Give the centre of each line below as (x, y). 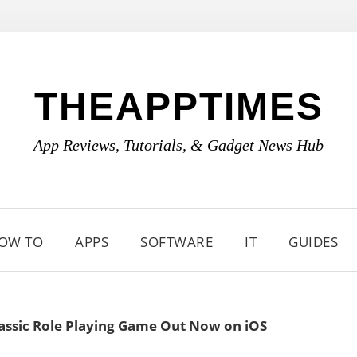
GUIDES (313, 242)
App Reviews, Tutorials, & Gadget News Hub (178, 145)
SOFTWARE (177, 242)
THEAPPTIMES (178, 106)
